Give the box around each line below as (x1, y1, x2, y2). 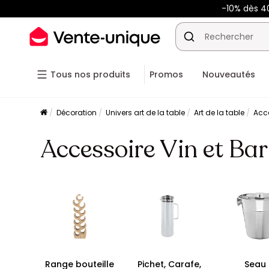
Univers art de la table (106, 107, 186, 118)
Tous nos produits (50, 68, 130, 80)
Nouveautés (202, 68, 255, 80)
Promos (150, 68, 183, 80)
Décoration (56, 107, 97, 118)
